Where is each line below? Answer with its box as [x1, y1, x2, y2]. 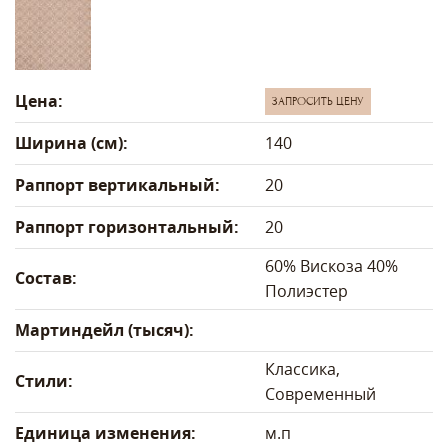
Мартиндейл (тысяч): [15, 318, 194, 341]
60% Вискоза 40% [265, 254, 398, 277]
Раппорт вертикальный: [15, 173, 220, 196]
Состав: [15, 266, 77, 289]
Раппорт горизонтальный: [15, 215, 239, 238]
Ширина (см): [15, 131, 128, 154]
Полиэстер [265, 279, 348, 302]
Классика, [265, 357, 340, 380]
